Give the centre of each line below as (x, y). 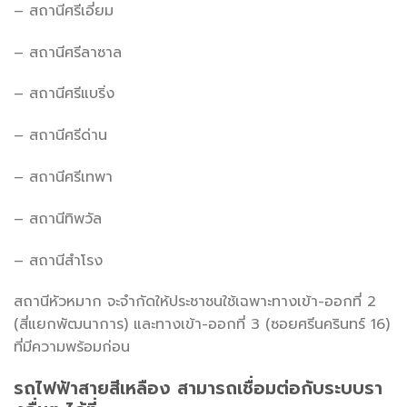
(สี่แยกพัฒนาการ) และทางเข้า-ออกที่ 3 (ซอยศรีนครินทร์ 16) (202, 325)
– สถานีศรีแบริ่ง (64, 94)
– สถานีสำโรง (58, 260)
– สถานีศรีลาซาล (68, 52)
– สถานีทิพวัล (58, 218)
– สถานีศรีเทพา (63, 178)
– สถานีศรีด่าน (60, 136)
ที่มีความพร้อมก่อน (72, 347)
